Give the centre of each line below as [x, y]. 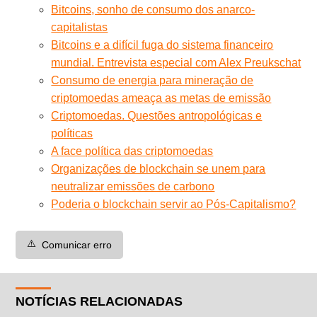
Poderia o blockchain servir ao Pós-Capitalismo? [174, 204]
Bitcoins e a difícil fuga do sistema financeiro [162, 45]
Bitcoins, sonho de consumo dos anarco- [153, 9]
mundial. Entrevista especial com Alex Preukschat [176, 62]
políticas [72, 133]
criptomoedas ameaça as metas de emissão [161, 98]
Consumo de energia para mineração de [152, 80]
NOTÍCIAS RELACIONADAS [99, 301]
